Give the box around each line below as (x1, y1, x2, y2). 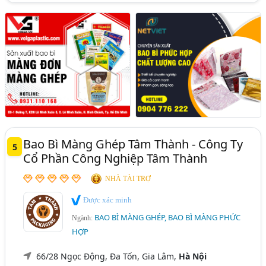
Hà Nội (179, 250, 207, 262)
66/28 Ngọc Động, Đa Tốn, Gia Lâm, (36, 250, 179, 262)
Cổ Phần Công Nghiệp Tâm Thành (23, 150, 208, 167)
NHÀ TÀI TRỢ (105, 175, 151, 183)
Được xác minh (81, 195, 132, 205)
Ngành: (72, 213, 95, 222)
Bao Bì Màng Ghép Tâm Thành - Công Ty (23, 136, 243, 153)
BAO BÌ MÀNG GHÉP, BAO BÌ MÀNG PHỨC (94, 211, 241, 223)
